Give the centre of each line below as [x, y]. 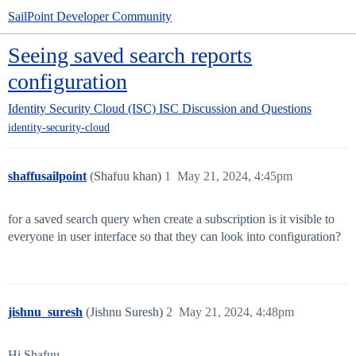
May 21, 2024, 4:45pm [235, 176]
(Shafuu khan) [127, 176]
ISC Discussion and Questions [235, 108]
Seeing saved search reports [130, 55]
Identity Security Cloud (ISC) [82, 108]
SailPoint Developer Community [90, 16]
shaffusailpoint [47, 176]
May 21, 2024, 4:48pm [236, 312]
